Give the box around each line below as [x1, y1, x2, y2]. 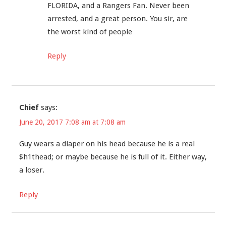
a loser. [19, 165, 44, 175]
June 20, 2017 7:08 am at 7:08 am [19, 118, 126, 127]
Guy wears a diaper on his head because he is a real [19, 139, 195, 149]
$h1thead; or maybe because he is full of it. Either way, [19, 152, 207, 162]
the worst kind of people [47, 27, 132, 36]
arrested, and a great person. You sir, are [47, 14, 188, 23]
